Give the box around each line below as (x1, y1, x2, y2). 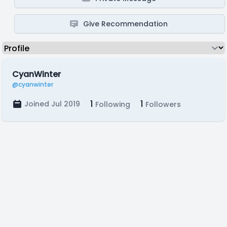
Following (93, 99, 130, 109)
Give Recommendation (83, 19, 168, 29)
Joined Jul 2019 (24, 99, 80, 109)
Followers (143, 99, 181, 109)
